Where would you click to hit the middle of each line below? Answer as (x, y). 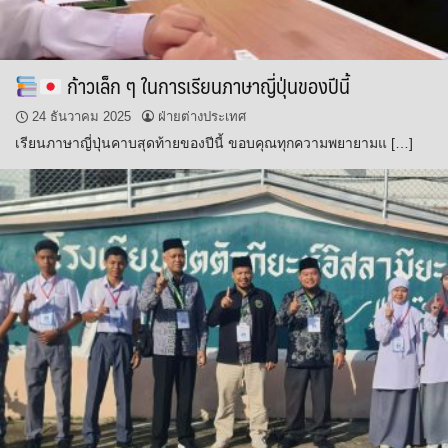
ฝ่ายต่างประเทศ (202, 117)
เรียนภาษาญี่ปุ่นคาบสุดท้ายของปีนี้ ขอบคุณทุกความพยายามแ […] (214, 143)
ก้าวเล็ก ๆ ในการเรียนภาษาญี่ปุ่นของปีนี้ (206, 86)
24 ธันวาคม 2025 (81, 117)
